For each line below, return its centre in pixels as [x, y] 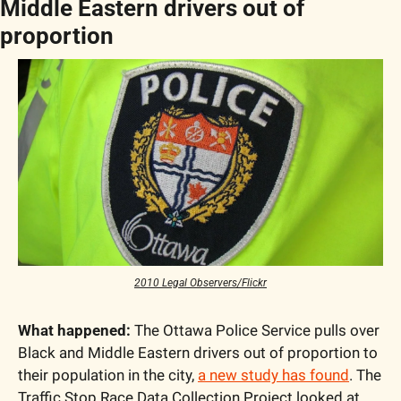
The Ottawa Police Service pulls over [255, 331]
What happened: [74, 331]
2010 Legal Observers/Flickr [200, 283]
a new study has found [273, 375]
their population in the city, [108, 375]
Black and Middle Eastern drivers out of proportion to [198, 353]
